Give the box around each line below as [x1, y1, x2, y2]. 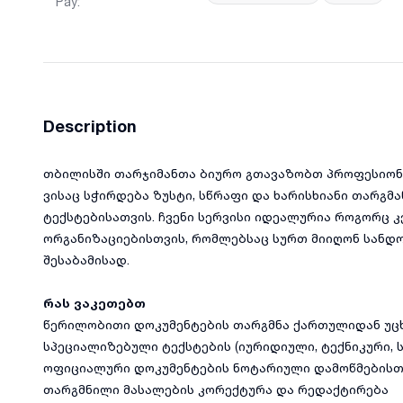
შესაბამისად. [43, 251, 130, 267]
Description [43, 116, 137, 137]
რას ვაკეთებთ [43, 294, 146, 310]
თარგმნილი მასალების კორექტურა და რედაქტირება [43, 381, 389, 397]
